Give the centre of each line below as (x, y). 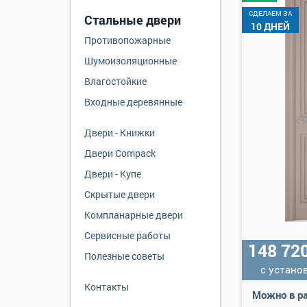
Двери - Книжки (120, 133)
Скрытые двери (120, 194)
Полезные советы (124, 256)
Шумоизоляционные (131, 61)
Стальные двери (133, 20)
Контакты (107, 287)
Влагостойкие (115, 81)
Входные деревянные (133, 102)
